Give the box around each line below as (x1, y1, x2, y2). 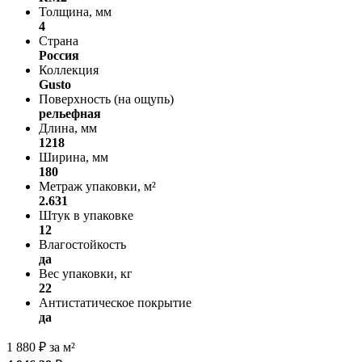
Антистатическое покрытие (39, 295, 192, 309)
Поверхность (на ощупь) (39, 91, 174, 106)
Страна (39, 33, 78, 48)
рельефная (39, 106, 101, 120)
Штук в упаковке (39, 208, 133, 222)
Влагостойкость (39, 237, 126, 251)
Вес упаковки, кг (39, 266, 133, 280)
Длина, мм (39, 120, 97, 135)
